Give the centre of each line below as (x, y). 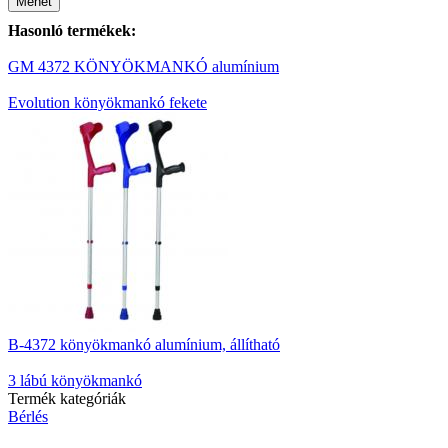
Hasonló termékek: (72, 31)
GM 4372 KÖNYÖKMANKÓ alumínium (143, 67)
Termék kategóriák (67, 399)
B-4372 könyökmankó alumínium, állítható (144, 345)
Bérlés (28, 417)
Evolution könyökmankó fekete (107, 103)
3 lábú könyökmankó (75, 381)
